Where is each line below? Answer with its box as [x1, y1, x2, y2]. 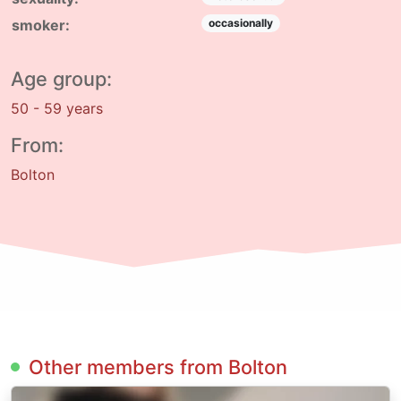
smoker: [12, 16, 70, 34]
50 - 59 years [11, 99, 103, 117]
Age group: [11, 67, 112, 90]
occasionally [208, 16, 273, 30]
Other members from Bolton [29, 355, 287, 379]
